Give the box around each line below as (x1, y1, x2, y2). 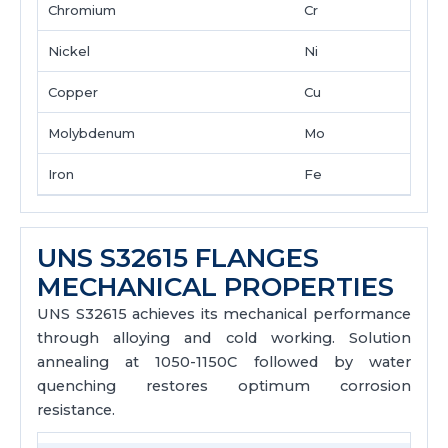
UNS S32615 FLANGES (37, 242, 319, 274)
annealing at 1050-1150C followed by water (37, 353, 411, 371)
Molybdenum (48, 125, 135, 141)
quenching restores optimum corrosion (37, 377, 411, 395)
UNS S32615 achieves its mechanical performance (37, 305, 411, 323)
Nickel (48, 43, 90, 59)
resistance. (37, 401, 115, 419)
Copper (48, 84, 98, 100)
